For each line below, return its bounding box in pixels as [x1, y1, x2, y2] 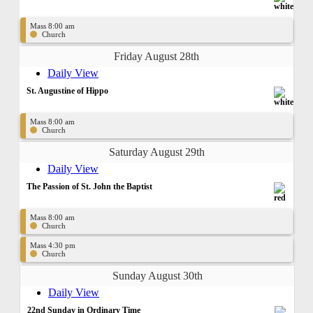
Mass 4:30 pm [30, 240, 75, 249]
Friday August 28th [114, 50, 199, 62]
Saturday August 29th [108, 145, 205, 158]
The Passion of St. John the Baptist [27, 181, 152, 191]
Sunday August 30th [112, 269, 203, 282]
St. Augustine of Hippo [27, 85, 108, 96]
